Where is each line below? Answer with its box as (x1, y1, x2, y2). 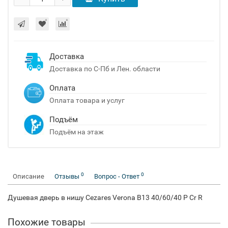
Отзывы (54, 173, 81, 180)
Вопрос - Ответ (94, 173, 141, 180)
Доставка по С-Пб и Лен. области (49, 65, 160, 73)
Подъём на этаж (49, 128, 104, 136)
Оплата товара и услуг (49, 96, 125, 104)
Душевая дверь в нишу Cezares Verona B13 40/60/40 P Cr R (8, 193, 203, 202)
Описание (13, 173, 44, 180)
